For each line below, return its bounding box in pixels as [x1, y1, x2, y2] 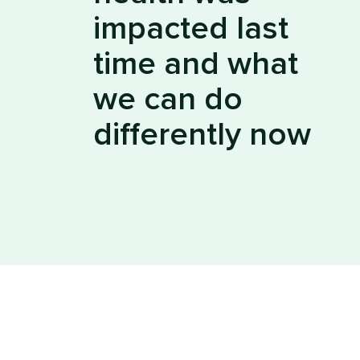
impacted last [93, 13, 288, 45]
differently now [93, 119, 311, 151]
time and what [93, 48, 298, 80]
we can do [93, 84, 243, 116]
